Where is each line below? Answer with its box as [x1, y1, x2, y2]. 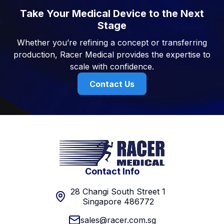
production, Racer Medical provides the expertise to [13, 49, 210, 59]
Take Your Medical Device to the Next [20, 7, 204, 19]
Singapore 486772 [82, 196, 154, 206]
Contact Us [89, 78, 134, 89]
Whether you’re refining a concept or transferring [17, 37, 207, 47]
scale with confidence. [70, 61, 154, 71]
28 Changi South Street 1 [70, 186, 165, 196]
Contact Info [84, 166, 139, 176]
